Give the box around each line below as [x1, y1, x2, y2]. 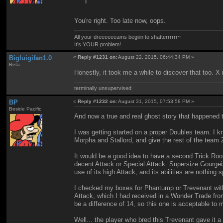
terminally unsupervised [74, 85, 132, 92]
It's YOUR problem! [74, 41, 121, 47]
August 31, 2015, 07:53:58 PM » [117, 98, 195, 104]
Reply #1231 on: [78, 54, 117, 60]
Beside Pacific [8, 106, 41, 111]
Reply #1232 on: [78, 98, 117, 104]
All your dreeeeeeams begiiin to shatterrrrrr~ [74, 33, 181, 40]
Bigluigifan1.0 [8, 54, 52, 62]
